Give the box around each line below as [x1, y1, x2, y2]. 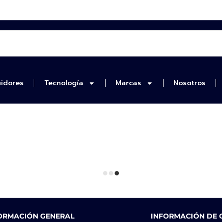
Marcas [115, 78, 141, 88]
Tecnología [44, 78, 83, 88]
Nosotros [173, 78, 206, 88]
